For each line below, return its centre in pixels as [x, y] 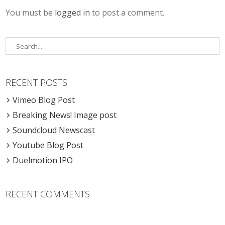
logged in [73, 13]
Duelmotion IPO [43, 160]
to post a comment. [127, 13]
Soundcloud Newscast [54, 130]
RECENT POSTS [37, 83]
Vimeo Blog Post [44, 100]
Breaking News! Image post [65, 115]
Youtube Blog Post [48, 145]
